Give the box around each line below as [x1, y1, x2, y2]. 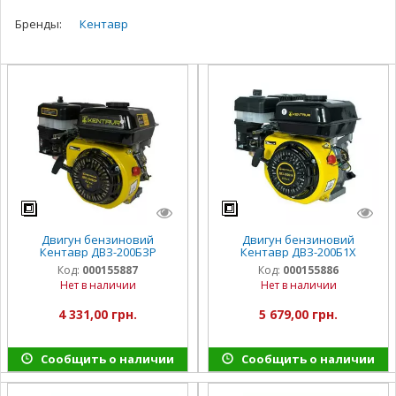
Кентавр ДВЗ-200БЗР [39, 244, 156, 261]
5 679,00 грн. [259, 306, 338, 324]
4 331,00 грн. [58, 306, 137, 324]
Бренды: [15, 15, 62, 32]
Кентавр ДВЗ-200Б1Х [240, 244, 356, 261]
